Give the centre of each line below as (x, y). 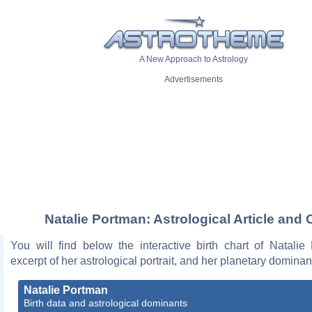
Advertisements (194, 80)
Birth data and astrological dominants (106, 303)
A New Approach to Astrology (194, 60)
